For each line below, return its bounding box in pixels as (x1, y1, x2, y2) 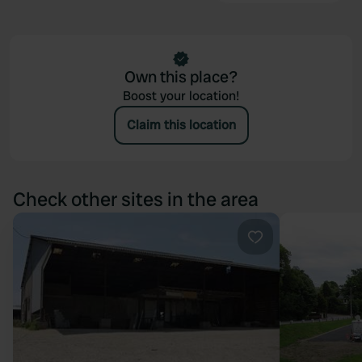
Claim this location (126, 116, 236, 133)
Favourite (254, 245, 310, 262)
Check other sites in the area (13, 187, 259, 212)
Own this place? (124, 66, 238, 87)
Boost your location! (123, 87, 239, 104)
